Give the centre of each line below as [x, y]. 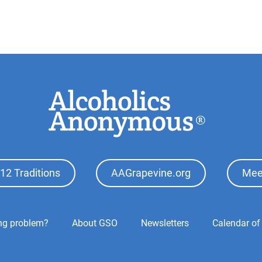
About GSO [95, 223]
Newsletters [165, 223]
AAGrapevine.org [151, 173]
